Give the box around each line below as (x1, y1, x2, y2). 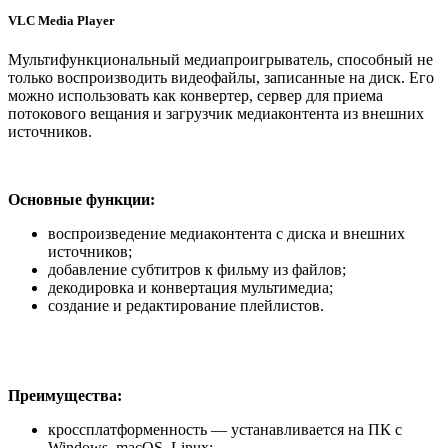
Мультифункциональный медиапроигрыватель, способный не (8, 51, 433, 69)
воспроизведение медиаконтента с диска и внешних (48, 225, 405, 243)
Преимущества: (8, 387, 122, 405)
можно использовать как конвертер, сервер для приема (8, 87, 383, 105)
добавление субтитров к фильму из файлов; (48, 261, 346, 279)
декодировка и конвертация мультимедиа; (48, 279, 333, 297)
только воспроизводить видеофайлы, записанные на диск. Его (8, 69, 434, 87)
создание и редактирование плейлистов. (48, 297, 324, 315)
